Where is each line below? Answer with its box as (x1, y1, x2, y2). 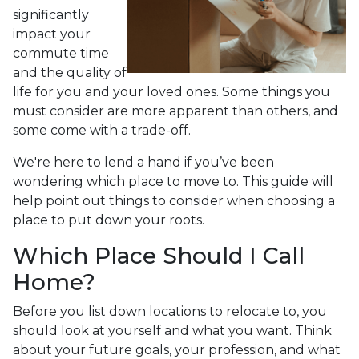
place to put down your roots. (13, 212, 204, 228)
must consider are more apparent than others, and (13, 103, 338, 119)
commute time (13, 45, 109, 61)
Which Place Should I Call (13, 241, 305, 269)
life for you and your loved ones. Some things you (13, 83, 330, 99)
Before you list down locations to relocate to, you (13, 303, 327, 319)
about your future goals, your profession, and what (13, 341, 341, 357)
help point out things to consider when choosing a (13, 192, 335, 208)
